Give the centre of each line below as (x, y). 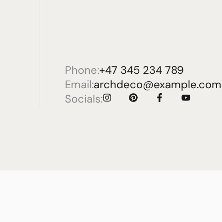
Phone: (82, 70)
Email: (79, 84)
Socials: (84, 99)
